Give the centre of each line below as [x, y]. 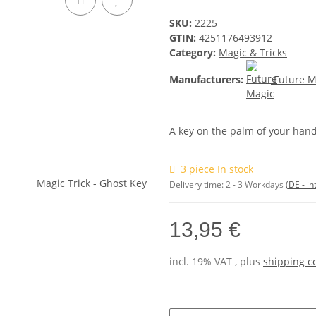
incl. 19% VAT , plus [216, 262]
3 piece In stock [217, 169]
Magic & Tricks [253, 53]
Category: [194, 53]
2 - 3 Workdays [256, 185]
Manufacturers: [206, 79]
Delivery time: [197, 185]
